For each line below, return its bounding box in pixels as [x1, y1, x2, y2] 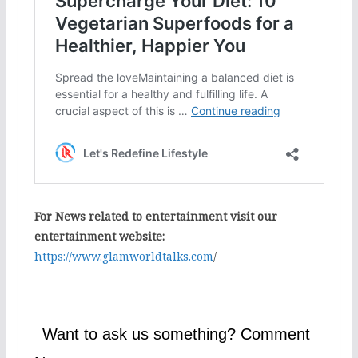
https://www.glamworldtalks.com [34, 249, 213, 265]
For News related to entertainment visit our [34, 209, 277, 225]
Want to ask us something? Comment [42, 325, 310, 344]
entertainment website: [34, 229, 165, 245]
